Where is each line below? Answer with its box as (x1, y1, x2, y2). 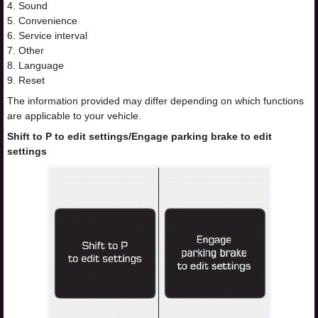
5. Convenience (7, 15, 77, 27)
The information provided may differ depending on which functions (7, 95, 304, 107)
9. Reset (7, 75, 45, 87)
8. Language (7, 60, 64, 72)
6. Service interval (7, 30, 87, 42)
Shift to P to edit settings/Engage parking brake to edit (7, 131, 272, 143)
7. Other (7, 45, 44, 57)
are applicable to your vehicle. (7, 110, 141, 122)
